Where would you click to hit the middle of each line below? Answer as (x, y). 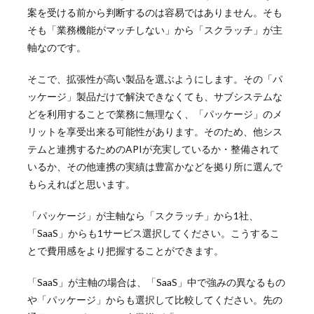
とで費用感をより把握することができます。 (125, 251)
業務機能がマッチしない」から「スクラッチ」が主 (169, 30)
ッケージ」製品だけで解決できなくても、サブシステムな (155, 97)
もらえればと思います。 (81, 184)
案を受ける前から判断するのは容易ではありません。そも (155, 13)
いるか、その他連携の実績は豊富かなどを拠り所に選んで (155, 167)
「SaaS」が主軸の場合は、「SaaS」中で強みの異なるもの (156, 282)
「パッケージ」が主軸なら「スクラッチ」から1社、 (143, 216)
